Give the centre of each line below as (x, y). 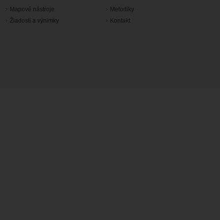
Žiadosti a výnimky (34, 21)
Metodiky (122, 9)
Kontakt (120, 21)
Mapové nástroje (32, 9)
